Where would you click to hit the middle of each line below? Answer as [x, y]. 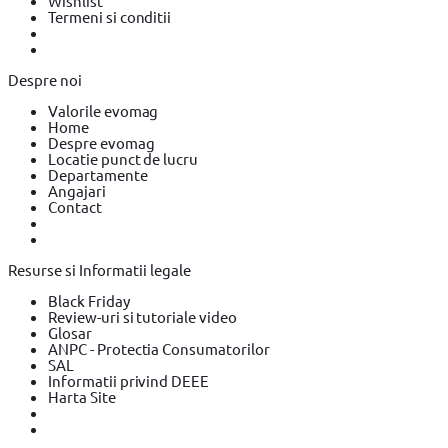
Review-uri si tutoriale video [142, 316]
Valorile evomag [103, 110]
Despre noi [45, 79]
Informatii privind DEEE [129, 380]
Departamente [98, 174]
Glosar [70, 332]
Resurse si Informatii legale [99, 269]
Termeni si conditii [110, 16]
